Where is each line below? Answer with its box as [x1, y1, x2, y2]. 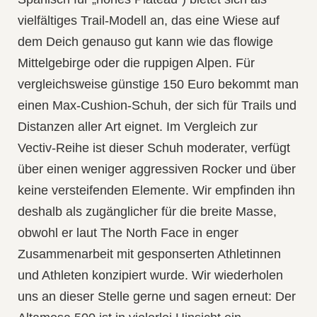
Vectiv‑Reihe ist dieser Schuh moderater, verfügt [18, 140, 290, 155]
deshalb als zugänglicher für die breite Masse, [18, 204, 277, 219]
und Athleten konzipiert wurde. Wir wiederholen [18, 267, 283, 282]
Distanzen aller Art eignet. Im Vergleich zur [18, 119, 258, 134]
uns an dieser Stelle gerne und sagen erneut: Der [18, 289, 296, 304]
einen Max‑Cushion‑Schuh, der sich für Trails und [18, 98, 296, 113]
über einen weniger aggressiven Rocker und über [18, 161, 296, 176]
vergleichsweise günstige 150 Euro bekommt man [18, 76, 299, 91]
